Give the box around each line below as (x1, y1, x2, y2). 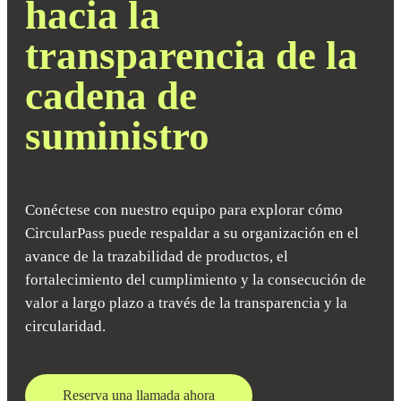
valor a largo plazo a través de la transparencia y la (25, 294, 347, 311)
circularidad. (25, 317, 106, 335)
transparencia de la (25, 32, 358, 78)
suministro (25, 113, 209, 158)
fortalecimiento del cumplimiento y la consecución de (25, 270, 366, 288)
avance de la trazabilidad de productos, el (25, 247, 288, 265)
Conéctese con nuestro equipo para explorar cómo (25, 200, 343, 218)
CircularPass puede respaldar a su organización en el (25, 224, 359, 242)
